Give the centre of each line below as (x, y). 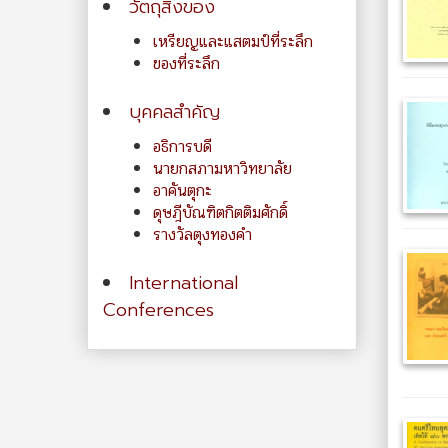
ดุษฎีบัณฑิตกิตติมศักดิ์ (220, 212)
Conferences (158, 310)
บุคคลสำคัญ (174, 112)
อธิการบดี (182, 146)
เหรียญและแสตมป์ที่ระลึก (233, 41)
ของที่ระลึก (186, 63)
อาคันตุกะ (182, 190)
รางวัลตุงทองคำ (202, 234)
